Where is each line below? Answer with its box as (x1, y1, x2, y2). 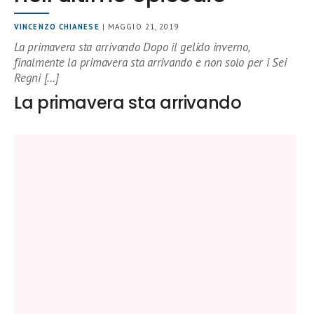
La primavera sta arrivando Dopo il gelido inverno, (14, 39, 250, 55)
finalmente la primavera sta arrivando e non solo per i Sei (14, 54, 287, 70)
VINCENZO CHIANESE (14, 21, 100, 32)
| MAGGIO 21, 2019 (99, 21, 179, 32)
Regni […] (14, 69, 59, 86)
